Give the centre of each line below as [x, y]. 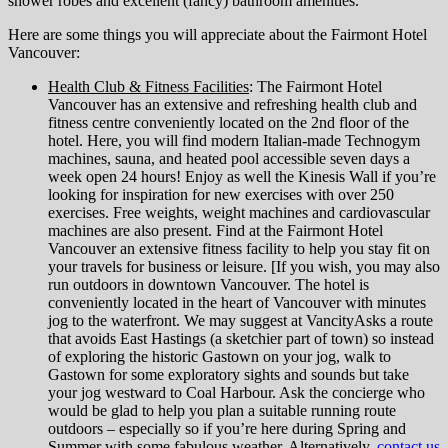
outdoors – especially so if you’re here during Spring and [227, 429]
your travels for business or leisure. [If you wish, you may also [244, 267]
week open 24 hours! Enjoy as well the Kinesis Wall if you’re [242, 177]
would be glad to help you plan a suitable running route [222, 411]
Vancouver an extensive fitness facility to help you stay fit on [239, 249]
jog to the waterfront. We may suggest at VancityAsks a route [240, 321]
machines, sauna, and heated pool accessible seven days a [229, 159]
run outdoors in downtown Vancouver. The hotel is [208, 285]
